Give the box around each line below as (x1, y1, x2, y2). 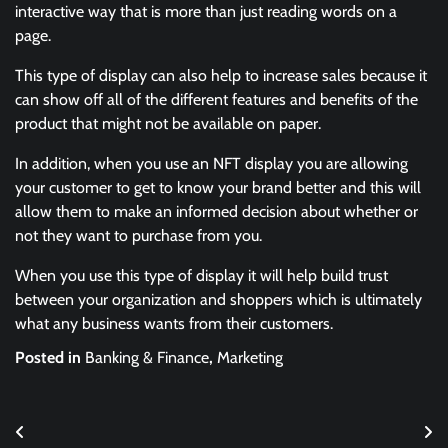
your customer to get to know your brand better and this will (15, 178, 421, 198)
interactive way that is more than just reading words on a (15, 2, 397, 22)
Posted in (15, 348, 85, 368)
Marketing (217, 348, 283, 368)
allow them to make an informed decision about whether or (15, 202, 418, 222)
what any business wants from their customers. (15, 314, 333, 334)
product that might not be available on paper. (15, 114, 325, 134)
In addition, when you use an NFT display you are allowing (15, 154, 408, 174)
